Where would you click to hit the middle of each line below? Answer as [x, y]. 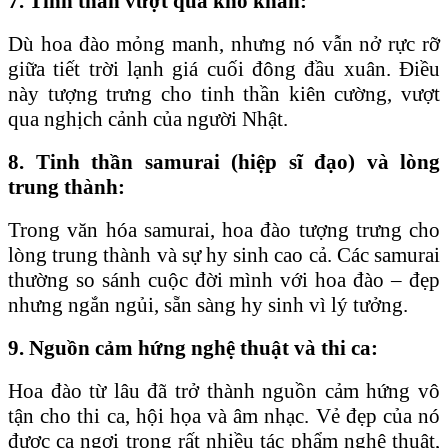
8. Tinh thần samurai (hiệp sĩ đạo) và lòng [224, 161]
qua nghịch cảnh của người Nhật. [148, 118]
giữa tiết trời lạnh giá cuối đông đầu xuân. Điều [224, 68]
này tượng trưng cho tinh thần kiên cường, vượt [224, 93]
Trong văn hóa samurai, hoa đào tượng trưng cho [224, 229]
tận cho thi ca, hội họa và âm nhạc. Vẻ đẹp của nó [224, 415]
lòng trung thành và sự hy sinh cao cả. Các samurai [224, 254]
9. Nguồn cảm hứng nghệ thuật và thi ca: [193, 347]
